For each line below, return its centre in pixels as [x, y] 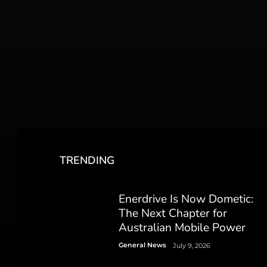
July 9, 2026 [191, 245]
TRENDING [87, 160]
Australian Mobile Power [182, 227]
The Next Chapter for [173, 213]
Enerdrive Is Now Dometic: [186, 199]
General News [142, 245]
